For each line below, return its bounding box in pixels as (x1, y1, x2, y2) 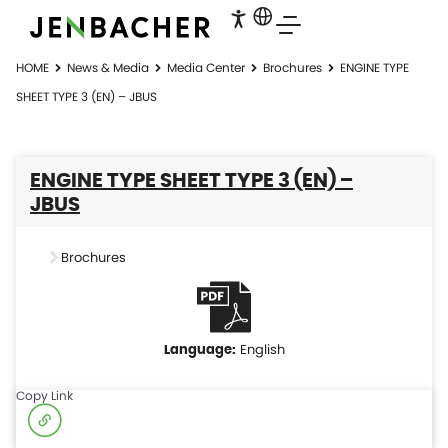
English (239, 340, 285, 359)
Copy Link (16, 387, 73, 404)
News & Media (67, 59, 149, 76)
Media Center (167, 59, 245, 76)
